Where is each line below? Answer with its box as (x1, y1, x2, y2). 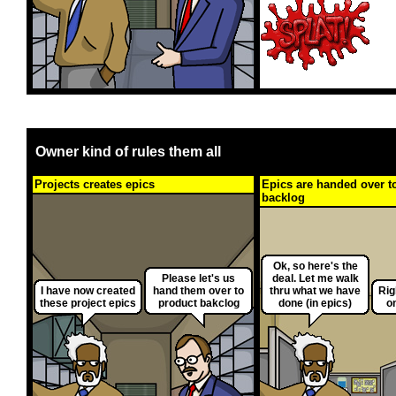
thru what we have (270, 285, 361, 298)
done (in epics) (278, 297, 352, 310)
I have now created (41, 285, 135, 298)
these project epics (40, 297, 136, 310)
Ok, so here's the (272, 260, 358, 273)
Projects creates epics (34, 178, 155, 192)
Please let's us (162, 272, 235, 286)
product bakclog (157, 297, 240, 310)
